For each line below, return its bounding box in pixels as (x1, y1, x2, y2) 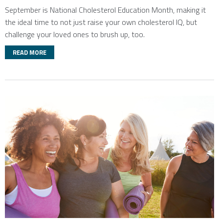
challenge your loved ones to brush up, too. (5, 28, 145, 40)
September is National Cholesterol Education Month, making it (5, 4, 206, 16)
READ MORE (13, 47, 46, 57)
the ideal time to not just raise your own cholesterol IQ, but (5, 16, 197, 28)
